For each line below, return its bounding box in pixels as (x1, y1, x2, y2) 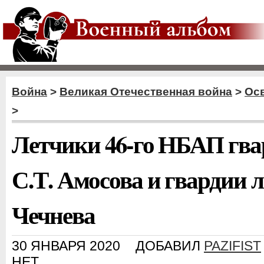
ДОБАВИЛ (136, 238, 204, 253)
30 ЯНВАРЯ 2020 (12, 238, 120, 253)
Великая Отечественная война (60, 85, 232, 98)
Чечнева (12, 197, 95, 232)
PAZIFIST (204, 238, 261, 253)
